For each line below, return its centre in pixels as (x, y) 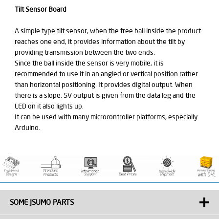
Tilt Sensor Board (41, 9)
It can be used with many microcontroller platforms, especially (106, 117)
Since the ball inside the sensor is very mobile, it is (89, 63)
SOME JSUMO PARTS (42, 202)
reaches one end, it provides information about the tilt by (100, 41)
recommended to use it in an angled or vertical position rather (106, 74)
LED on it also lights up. (49, 106)
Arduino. (27, 127)
